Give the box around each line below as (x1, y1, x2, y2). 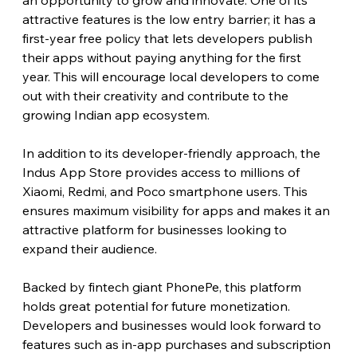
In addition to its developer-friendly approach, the (22, 145, 324, 162)
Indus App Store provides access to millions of (22, 164, 303, 181)
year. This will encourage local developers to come (22, 69, 323, 85)
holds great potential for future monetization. (22, 298, 293, 315)
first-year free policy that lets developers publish (22, 30, 316, 47)
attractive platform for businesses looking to (22, 222, 290, 238)
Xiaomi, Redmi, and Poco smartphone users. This (22, 183, 311, 200)
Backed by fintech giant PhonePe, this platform (22, 279, 304, 296)
